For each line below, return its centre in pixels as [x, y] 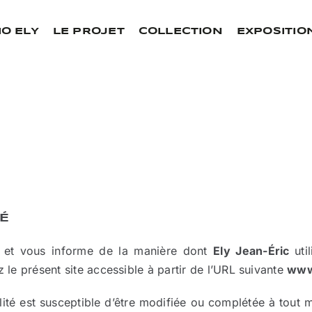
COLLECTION [180, 31]
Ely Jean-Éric [254, 251]
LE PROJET [88, 31]
